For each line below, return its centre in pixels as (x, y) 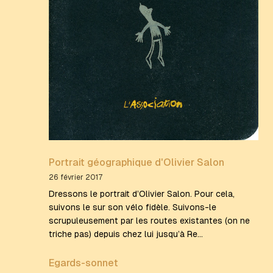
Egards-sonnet (83, 263)
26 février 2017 (76, 178)
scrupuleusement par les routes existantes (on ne (149, 221)
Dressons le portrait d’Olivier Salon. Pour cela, (142, 194)
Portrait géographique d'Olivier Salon (136, 163)
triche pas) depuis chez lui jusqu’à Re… (126, 234)
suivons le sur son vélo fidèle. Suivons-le (133, 207)
